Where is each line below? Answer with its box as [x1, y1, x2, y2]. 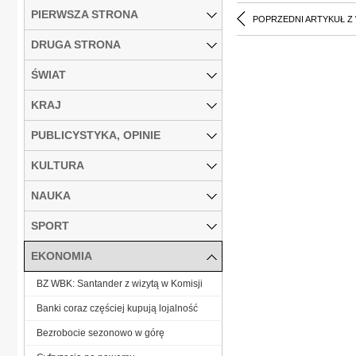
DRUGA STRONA [31, 37, 121, 51]
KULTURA [31, 158, 84, 172]
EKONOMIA [31, 249, 92, 262]
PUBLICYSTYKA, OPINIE [31, 128, 161, 141]
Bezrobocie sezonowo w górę [37, 327, 164, 339]
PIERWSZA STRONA [31, 7, 138, 21]
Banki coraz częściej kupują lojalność [37, 302, 198, 314]
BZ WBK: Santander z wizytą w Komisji [37, 277, 203, 289]
